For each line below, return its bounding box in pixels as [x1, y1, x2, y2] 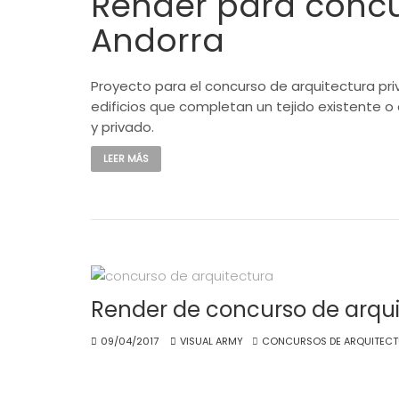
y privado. [91, 117, 154, 136]
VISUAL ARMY [180, 334, 243, 349]
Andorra [91, 17, 224, 63]
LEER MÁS [103, 151, 149, 166]
